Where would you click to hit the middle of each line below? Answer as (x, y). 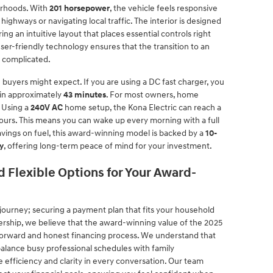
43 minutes (85, 95)
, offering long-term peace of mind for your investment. (108, 146)
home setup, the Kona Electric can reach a (142, 108)
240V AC (47, 108)
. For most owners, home (152, 95)
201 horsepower (80, 8)
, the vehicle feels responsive (164, 8)
